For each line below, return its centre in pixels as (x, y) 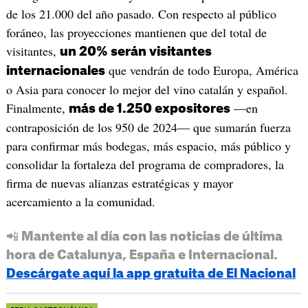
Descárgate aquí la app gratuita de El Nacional (151, 274)
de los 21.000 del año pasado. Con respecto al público (141, 14)
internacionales (55, 71)
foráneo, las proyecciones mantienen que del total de (136, 33)
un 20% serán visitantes (135, 52)
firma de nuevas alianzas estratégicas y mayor (119, 183)
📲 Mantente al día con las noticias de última (144, 237)
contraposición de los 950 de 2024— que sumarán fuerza (148, 128)
